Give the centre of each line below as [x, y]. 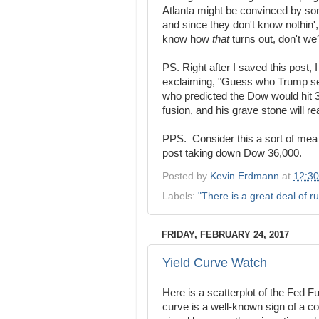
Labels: [180, 196]
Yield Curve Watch [215, 263]
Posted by [186, 177]
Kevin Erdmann [245, 177]
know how [187, 40]
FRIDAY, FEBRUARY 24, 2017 [225, 234]
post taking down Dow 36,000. [232, 153]
